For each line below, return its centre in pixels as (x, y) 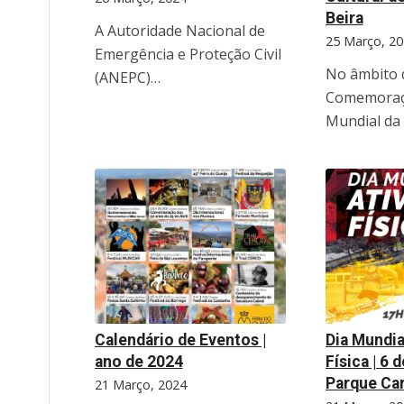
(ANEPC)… (127, 77)
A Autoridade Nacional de (179, 30)
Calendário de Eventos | (180, 340)
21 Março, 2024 (140, 384)
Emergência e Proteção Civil (188, 54)
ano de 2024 (138, 361)
